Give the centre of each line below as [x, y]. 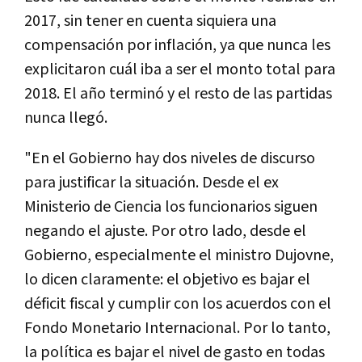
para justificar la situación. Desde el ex [152, 182]
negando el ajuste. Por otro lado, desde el [165, 231]
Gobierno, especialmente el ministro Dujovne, [179, 255]
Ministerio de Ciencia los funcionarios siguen [171, 206]
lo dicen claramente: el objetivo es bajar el [167, 279]
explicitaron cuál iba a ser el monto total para [180, 69]
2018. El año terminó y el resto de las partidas [178, 93]
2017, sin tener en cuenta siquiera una [150, 21]
